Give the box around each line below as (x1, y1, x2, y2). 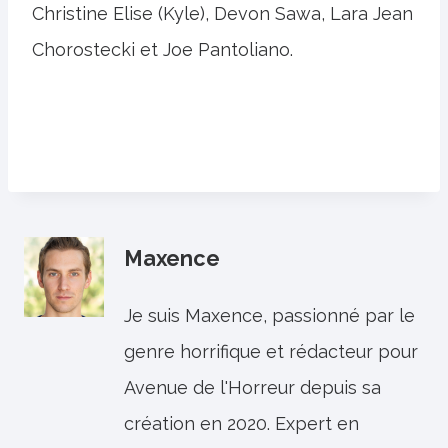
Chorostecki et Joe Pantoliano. (32, 39, 293, 60)
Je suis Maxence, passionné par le (124, 305, 415, 326)
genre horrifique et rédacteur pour (124, 341, 418, 362)
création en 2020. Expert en (124, 413, 359, 434)
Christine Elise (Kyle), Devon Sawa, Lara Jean (32, 3, 413, 24)
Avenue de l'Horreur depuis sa (124, 377, 381, 398)
